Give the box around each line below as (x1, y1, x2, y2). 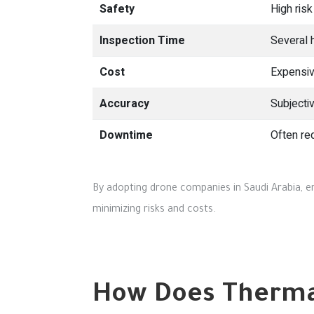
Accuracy (100, 95, 149, 112)
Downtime (100, 127, 153, 144)
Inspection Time (100, 32, 185, 49)
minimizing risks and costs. (93, 205, 216, 216)
